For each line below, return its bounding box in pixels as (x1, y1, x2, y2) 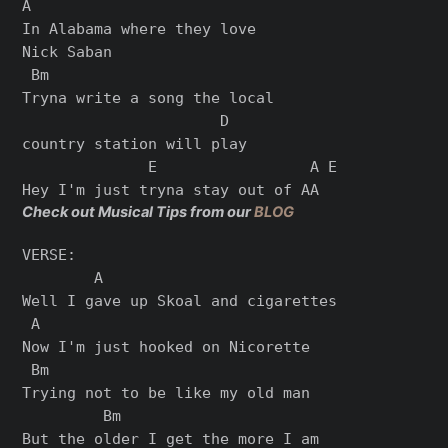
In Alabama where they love (22, 20, 257, 38)
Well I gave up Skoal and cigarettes (22, 292, 338, 310)
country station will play (22, 135, 248, 153)
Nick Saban (22, 43, 113, 61)
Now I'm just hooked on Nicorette (22, 338, 311, 356)
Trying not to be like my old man (22, 384, 311, 402)
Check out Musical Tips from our (22, 203, 255, 222)
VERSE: (22, 246, 77, 264)
